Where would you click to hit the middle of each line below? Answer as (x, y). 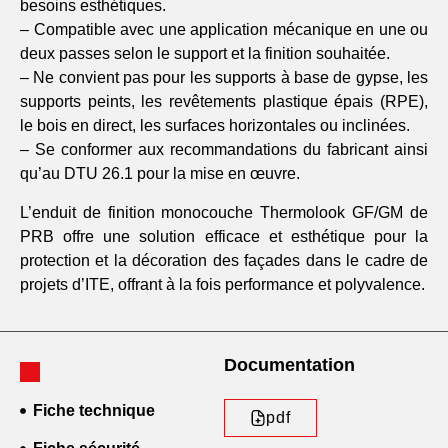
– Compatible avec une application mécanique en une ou (224, 30)
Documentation (289, 364)
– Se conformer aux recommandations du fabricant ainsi (224, 150)
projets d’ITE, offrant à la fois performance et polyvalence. (222, 284)
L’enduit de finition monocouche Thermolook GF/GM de (224, 212)
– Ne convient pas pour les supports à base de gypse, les (224, 78)
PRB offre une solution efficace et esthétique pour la (224, 236)
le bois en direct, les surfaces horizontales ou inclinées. (215, 126)
